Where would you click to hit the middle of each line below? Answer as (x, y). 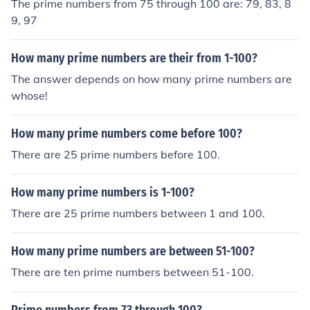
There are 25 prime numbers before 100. (116, 154)
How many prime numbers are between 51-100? (133, 251)
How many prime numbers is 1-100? (103, 192)
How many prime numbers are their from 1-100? (134, 58)
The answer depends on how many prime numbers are (152, 79)
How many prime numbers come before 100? (127, 134)
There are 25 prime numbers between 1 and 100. (138, 213)
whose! (29, 95)
